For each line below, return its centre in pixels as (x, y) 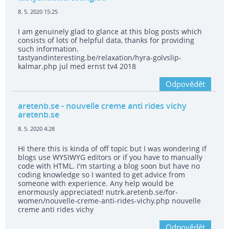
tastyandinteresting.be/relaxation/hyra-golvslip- (100, 58)
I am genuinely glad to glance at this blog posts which (110, 32)
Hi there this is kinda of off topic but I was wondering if (112, 149)
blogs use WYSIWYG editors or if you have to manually (110, 157)
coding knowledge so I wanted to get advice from (101, 175)
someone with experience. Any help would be (96, 184)
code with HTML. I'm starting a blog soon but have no (109, 166)
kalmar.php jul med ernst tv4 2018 (77, 66)
